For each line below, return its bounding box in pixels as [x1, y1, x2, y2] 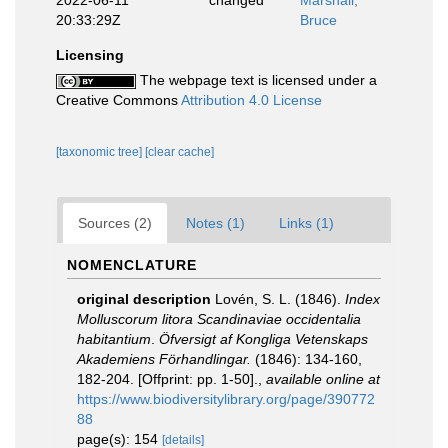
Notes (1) [186, 215, 245, 231]
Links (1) [279, 215, 334, 231]
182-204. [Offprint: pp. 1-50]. [77, 371, 258, 387]
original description [77, 291, 211, 307]
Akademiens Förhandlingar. [77, 351, 251, 367]
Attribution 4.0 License [181, 92, 322, 108]
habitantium [77, 331, 151, 347]
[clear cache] [145, 145, 214, 159]
